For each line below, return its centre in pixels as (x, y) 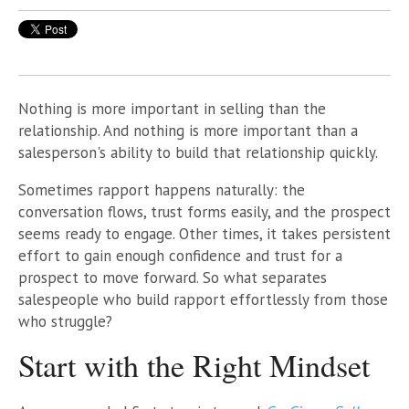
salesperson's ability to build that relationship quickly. (198, 152)
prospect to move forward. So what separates (173, 277)
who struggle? (65, 321)
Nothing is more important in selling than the (172, 108)
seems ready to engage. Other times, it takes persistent (204, 233)
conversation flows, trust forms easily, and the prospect (204, 211)
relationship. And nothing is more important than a (188, 130)
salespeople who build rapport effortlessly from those (203, 299)
